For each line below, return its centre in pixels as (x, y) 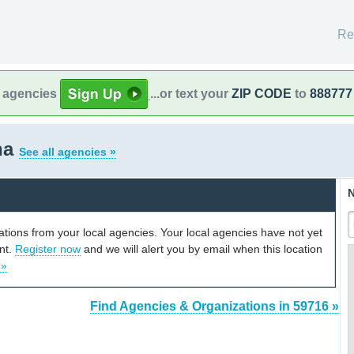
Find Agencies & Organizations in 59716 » (215, 307)
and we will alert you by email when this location (201, 249)
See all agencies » (68, 152)
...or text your (191, 93)
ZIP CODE (262, 93)
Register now (48, 249)
